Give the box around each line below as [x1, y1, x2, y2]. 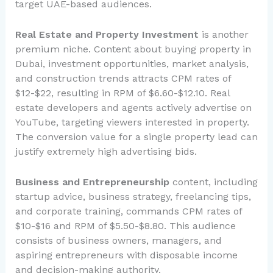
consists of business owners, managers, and [15, 234, 222, 246]
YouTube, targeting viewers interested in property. [15, 116, 249, 128]
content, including [169, 175, 258, 188]
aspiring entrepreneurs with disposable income [15, 249, 238, 261]
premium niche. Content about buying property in [15, 43, 251, 55]
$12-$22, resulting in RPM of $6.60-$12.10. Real [15, 87, 230, 99]
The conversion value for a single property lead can [15, 130, 258, 143]
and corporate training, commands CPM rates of [15, 205, 242, 217]
